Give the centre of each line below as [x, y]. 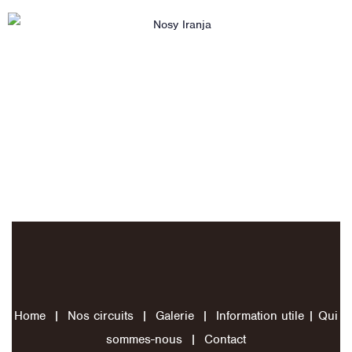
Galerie [175, 316]
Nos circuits [101, 316]
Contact [225, 340]
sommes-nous [144, 340]
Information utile [260, 316]
